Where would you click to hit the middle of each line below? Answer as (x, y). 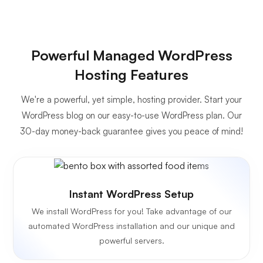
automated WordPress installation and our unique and (131, 225)
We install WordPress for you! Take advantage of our (131, 211)
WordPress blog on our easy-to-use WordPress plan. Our (131, 115)
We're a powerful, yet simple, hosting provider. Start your (131, 99)
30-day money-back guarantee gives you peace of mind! (131, 131)
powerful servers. (131, 240)
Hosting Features (131, 74)
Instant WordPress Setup (131, 193)
